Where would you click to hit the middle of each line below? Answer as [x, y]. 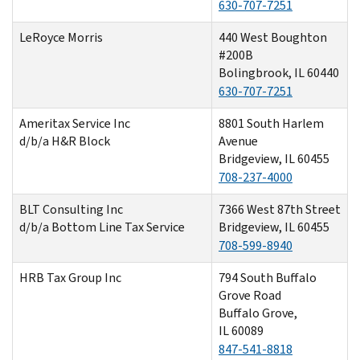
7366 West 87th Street [280, 209]
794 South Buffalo [268, 277]
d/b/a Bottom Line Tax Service [102, 227]
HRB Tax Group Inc [70, 277]
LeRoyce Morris [61, 37]
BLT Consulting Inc [71, 209]
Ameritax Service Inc [75, 123]
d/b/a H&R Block [65, 141]
